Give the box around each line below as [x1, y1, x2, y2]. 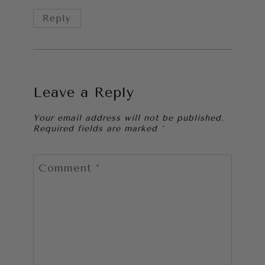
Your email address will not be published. [33, 112, 224, 123]
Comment [38, 161, 96, 174]
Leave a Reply [33, 84, 134, 101]
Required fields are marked [33, 123, 161, 134]
